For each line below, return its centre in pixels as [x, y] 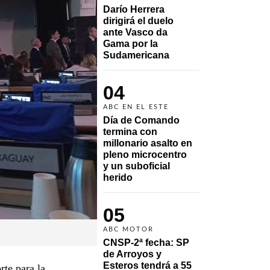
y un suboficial [137, 166]
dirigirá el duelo [138, 20]
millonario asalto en [148, 143]
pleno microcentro [145, 154]
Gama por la [130, 43]
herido [118, 177]
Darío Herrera [134, 9]
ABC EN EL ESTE [136, 107]
